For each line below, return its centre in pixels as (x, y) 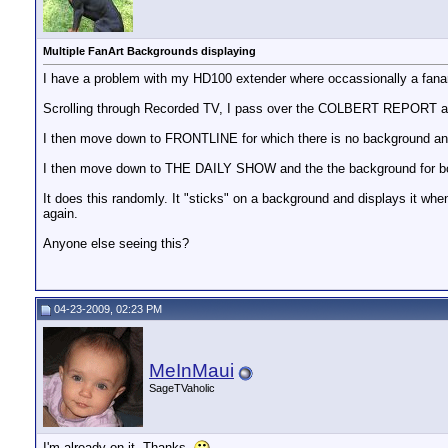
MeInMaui (191, 370)
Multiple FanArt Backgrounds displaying (149, 51)
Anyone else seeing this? (116, 244)
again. (60, 214)
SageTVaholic (182, 388)
